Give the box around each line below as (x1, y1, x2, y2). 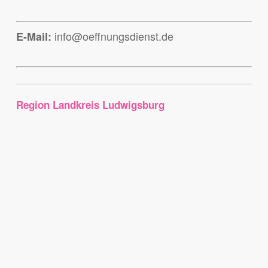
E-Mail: (16, 29, 51, 45)
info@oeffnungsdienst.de (51, 28, 173, 44)
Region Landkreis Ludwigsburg (16, 98, 165, 112)
